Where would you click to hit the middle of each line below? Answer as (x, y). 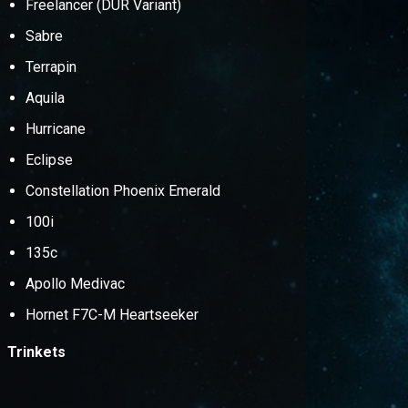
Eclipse (49, 160)
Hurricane (55, 129)
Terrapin (51, 67)
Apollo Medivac (75, 284)
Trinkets (36, 352)
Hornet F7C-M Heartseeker (112, 315)
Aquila (45, 98)
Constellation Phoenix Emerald (122, 191)
